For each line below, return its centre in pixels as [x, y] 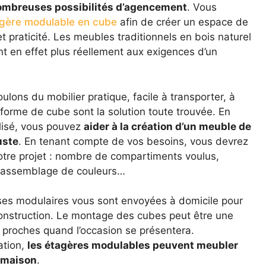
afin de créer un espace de [182, 22]
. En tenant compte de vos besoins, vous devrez [133, 141]
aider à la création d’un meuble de [167, 126]
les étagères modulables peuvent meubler [132, 246]
